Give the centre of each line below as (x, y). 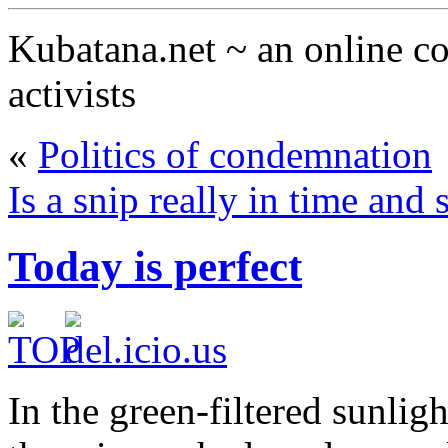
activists (72, 93)
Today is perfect (155, 266)
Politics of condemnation (235, 154)
